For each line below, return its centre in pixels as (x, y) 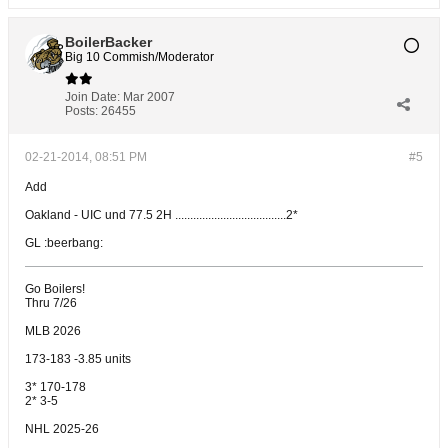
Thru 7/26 (51, 303)
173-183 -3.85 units (78, 359)
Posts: (81, 111)
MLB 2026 (53, 331)
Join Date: (92, 97)
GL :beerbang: (64, 243)
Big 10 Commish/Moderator (139, 57)
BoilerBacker (108, 42)
